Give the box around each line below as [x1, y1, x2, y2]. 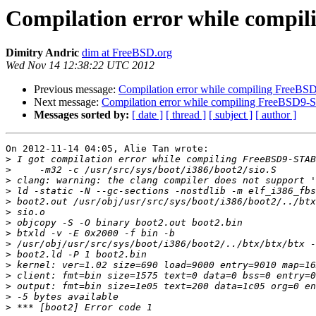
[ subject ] [209, 109, 253, 121]
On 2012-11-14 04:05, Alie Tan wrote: [6, 143, 209, 154]
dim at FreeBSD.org [82, 47, 172, 59]
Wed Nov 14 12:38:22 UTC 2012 [6, 59, 154, 72]
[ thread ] [166, 109, 206, 121]
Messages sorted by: [34, 109, 129, 121]
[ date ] [132, 109, 163, 121]
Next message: [34, 96, 102, 109]
